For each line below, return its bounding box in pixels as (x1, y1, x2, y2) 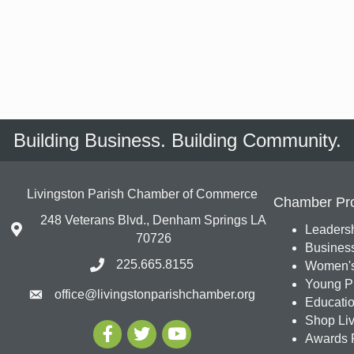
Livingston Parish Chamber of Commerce (26, 187, 258, 201)
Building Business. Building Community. (13, 130, 341, 151)
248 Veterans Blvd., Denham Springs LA (40, 213, 267, 227)
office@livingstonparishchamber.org (55, 288, 256, 301)
